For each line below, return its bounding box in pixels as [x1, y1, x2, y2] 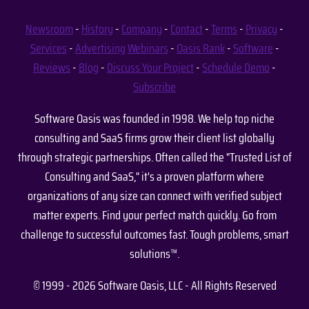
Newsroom [26, 19, 73, 39]
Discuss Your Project [107, 58, 194, 77]
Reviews [33, 58, 70, 77]
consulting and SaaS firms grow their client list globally [34, 128, 275, 148]
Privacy [246, 19, 277, 39]
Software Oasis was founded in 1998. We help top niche [34, 109, 275, 128]
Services [30, 39, 67, 58]
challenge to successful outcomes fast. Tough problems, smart [20, 225, 289, 244]
